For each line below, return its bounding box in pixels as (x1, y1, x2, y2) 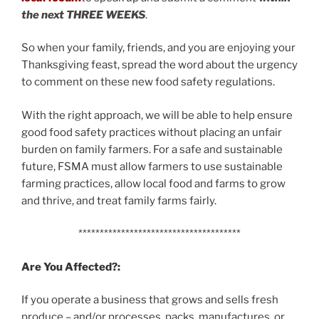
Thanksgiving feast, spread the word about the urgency (21, 58, 298, 72)
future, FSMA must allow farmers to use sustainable (21, 159, 283, 173)
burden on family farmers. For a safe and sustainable (21, 142, 283, 156)
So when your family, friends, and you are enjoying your (21, 41, 296, 55)
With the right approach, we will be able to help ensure (21, 108, 293, 122)
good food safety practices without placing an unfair (21, 125, 282, 139)
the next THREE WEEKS (21, 8, 145, 21)
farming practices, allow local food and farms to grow (21, 177, 286, 190)
